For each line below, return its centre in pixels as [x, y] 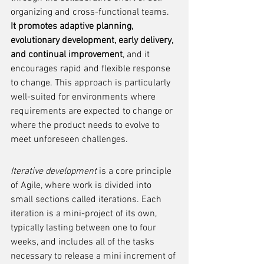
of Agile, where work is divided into [82, 186]
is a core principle [135, 171]
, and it [137, 55]
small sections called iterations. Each [87, 200]
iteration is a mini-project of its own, [85, 214]
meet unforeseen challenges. [69, 140]
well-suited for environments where [84, 97]
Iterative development [54, 171]
